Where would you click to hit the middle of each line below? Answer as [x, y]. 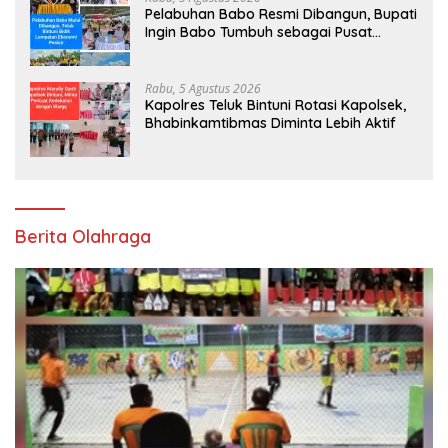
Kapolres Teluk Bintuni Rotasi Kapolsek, [275, 104]
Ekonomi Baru [192, 49]
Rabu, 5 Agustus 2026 [203, 88]
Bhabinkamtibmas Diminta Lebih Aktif [270, 122]
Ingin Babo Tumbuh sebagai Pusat [258, 31]
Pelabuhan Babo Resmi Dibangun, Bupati [281, 13]
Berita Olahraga [83, 236]
